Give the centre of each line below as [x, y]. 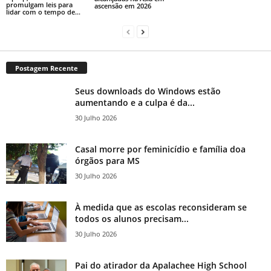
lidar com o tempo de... [43, 12]
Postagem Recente [47, 68]
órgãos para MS [107, 161]
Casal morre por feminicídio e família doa [160, 149]
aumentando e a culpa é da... [135, 103]
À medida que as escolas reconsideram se [161, 207]
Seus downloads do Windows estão [148, 91]
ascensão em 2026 [122, 6]
